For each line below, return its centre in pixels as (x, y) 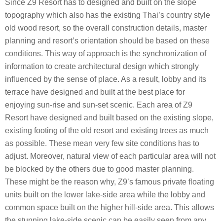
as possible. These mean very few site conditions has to (102, 143)
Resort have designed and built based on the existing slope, (109, 117)
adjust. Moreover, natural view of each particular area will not (110, 156)
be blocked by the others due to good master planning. (99, 169)
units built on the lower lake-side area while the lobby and (105, 194)
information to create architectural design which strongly (102, 66)
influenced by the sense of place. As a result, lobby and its (106, 79)
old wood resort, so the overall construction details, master (106, 28)
